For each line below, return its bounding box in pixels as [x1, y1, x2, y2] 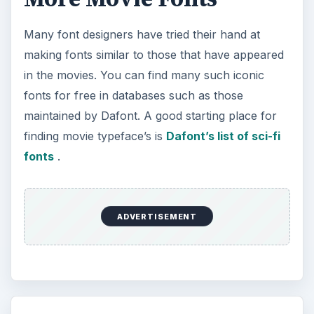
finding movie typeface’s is [23, 129, 166, 144]
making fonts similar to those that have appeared [23, 48, 284, 62]
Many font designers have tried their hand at [23, 27, 260, 42]
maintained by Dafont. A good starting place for [23, 109, 277, 123]
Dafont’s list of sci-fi [165, 129, 280, 144]
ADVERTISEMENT [116, 211, 198, 221]
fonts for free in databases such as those [23, 88, 243, 103]
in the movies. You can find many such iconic [23, 68, 264, 83]
